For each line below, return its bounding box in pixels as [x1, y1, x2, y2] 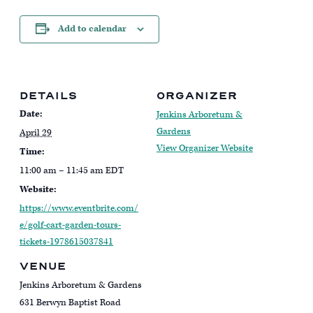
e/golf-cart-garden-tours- [20, 219, 121, 231]
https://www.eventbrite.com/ [20, 202, 138, 214]
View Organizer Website [156, 142, 253, 154]
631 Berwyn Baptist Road [20, 297, 121, 310]
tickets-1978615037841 [20, 235, 113, 248]
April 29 [20, 126, 52, 139]
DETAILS [20, 89, 78, 102]
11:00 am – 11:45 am [20, 164, 105, 177]
